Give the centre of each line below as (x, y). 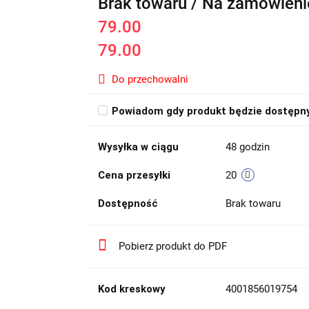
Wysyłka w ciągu (138, 147)
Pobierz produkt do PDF (172, 247)
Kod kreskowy (131, 289)
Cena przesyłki (134, 176)
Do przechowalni (150, 80)
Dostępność (128, 204)
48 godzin (247, 147)
